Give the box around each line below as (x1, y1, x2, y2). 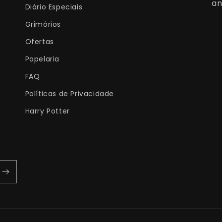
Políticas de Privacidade (25, 89, 114, 99)
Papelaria (25, 54, 60, 64)
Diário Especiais (25, 2, 83, 12)
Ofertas (25, 37, 54, 47)
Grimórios (25, 19, 61, 29)
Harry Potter (25, 106, 70, 116)
